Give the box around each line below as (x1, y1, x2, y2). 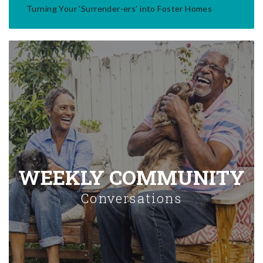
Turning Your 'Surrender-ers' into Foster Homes (26, 3, 213, 14)
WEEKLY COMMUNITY (18, 163, 245, 190)
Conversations (81, 189, 182, 207)
